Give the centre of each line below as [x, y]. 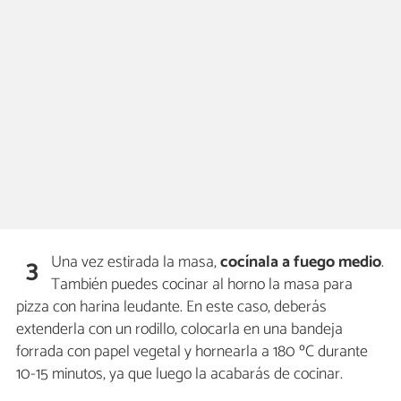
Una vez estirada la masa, [136, 263]
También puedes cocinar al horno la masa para [202, 285]
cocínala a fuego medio [301, 263]
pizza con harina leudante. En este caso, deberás [171, 307]
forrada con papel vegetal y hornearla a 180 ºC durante [192, 352]
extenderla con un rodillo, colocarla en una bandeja [179, 330]
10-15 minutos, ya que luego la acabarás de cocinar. [179, 375]
